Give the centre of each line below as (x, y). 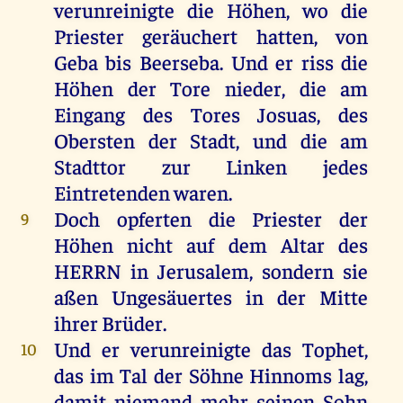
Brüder (132, 323)
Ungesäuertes (171, 297)
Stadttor (107, 166)
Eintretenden (113, 193)
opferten (154, 219)
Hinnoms (291, 375)
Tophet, (330, 349)
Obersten (94, 140)
